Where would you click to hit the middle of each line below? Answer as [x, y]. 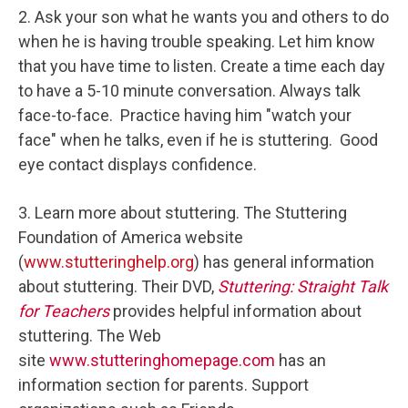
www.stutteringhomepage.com [162, 361]
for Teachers [64, 311]
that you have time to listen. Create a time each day [202, 66]
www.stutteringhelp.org [109, 262]
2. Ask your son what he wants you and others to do [204, 16]
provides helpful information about [235, 311]
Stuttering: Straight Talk [303, 287]
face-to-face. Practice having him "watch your [185, 115]
